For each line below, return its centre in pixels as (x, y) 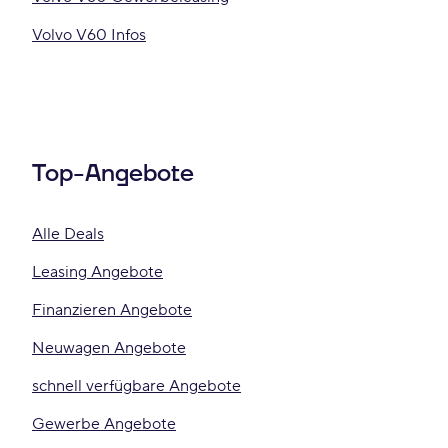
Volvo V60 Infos (89, 35)
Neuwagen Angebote (109, 348)
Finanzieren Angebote (112, 310)
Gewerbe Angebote (104, 424)
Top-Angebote (113, 174)
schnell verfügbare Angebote (136, 386)
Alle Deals (68, 234)
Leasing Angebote (97, 272)
